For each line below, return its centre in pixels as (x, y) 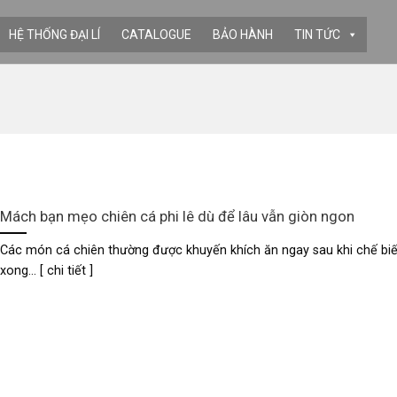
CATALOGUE (156, 34)
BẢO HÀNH (243, 34)
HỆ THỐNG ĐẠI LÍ (54, 34)
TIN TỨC (317, 34)
